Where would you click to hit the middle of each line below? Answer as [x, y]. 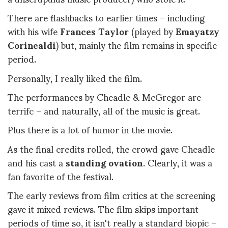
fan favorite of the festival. [61, 176]
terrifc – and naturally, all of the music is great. [104, 110]
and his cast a [37, 162]
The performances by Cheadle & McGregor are [104, 96]
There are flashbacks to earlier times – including [106, 17]
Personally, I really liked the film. [75, 77]
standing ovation [104, 162]
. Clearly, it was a [178, 162]
